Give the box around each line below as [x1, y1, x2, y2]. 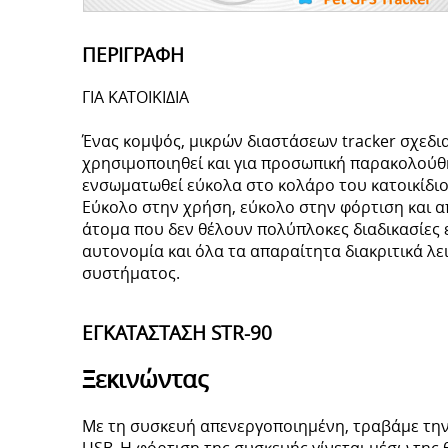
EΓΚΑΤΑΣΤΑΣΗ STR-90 [82, 319, 273, 345]
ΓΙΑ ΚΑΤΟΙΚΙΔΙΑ [82, 85, 190, 108]
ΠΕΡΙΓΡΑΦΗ [82, 42, 185, 67]
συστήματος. [82, 261, 181, 284]
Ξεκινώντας [82, 363, 210, 396]
